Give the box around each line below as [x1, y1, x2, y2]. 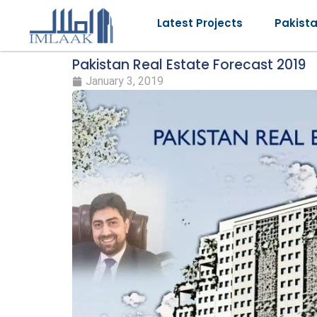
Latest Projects [156, 16, 243, 30]
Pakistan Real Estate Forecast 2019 [72, 54, 306, 74]
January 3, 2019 [86, 74, 163, 88]
